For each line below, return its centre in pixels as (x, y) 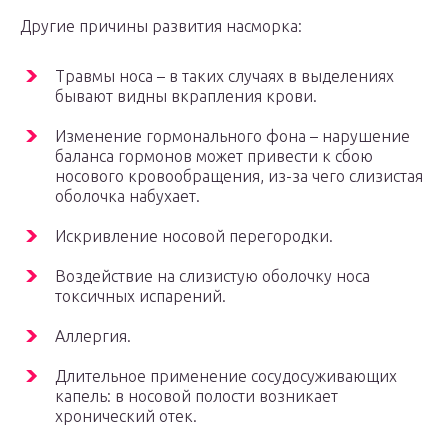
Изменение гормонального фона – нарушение (232, 136)
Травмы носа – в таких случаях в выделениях (224, 76)
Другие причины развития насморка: (161, 26)
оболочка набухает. (127, 196)
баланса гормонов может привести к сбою (214, 156)
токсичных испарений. (140, 296)
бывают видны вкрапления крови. (186, 96)
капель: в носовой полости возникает (196, 396)
